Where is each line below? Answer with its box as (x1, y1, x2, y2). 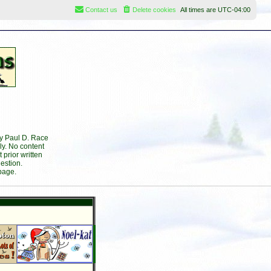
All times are (180, 5, 218, 13)
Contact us (85, 5, 117, 13)
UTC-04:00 (218, 5, 250, 13)
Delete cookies (132, 5, 176, 13)
